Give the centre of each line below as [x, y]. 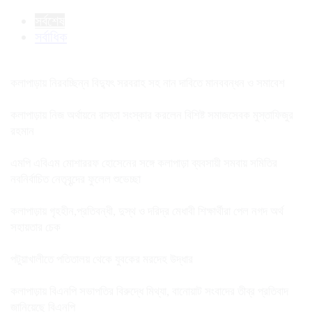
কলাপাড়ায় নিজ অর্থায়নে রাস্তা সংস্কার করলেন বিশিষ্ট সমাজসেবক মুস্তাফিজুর [152, 115]
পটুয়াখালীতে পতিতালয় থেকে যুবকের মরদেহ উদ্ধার [102, 259]
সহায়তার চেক [36, 227]
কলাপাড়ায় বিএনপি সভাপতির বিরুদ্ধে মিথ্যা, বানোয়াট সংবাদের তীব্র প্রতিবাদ [149, 291]
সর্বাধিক [51, 37]
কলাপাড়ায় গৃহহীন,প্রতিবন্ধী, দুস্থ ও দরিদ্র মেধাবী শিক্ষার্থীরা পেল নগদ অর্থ [147, 211]
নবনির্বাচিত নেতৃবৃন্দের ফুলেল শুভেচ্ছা [76, 179]
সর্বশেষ [50, 21]
